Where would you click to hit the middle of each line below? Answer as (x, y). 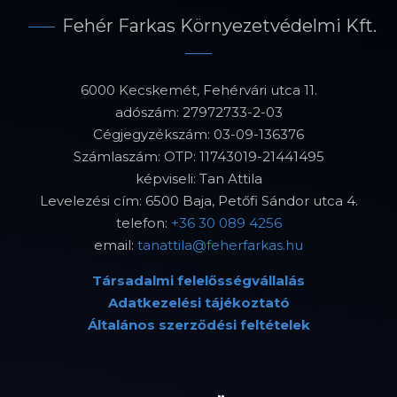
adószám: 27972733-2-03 (198, 112)
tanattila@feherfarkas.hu (220, 245)
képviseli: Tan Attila (198, 178)
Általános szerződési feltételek (198, 324)
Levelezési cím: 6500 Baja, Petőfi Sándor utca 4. (198, 200)
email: (116, 245)
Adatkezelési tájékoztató (198, 302)
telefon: (143, 222)
